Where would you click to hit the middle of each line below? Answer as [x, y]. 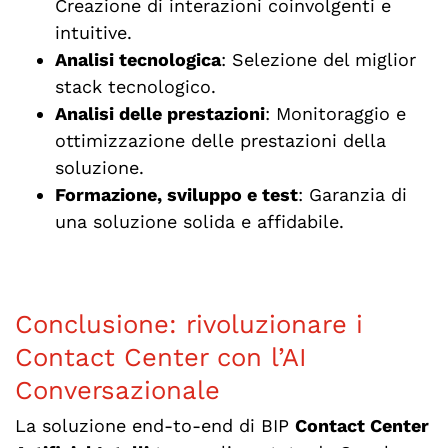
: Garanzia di [352, 194]
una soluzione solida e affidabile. [199, 221]
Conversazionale [117, 389]
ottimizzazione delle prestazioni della [220, 140]
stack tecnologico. [135, 86]
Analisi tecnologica [137, 59]
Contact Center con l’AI [160, 356]
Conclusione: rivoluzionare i [188, 323]
